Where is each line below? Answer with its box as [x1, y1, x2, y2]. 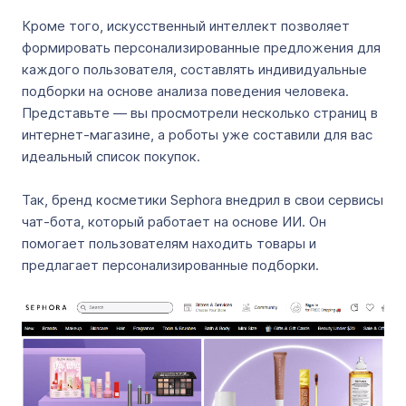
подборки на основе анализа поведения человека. [22, 82, 349, 100]
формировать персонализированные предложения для [22, 39, 381, 56]
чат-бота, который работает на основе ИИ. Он [22, 213, 326, 230]
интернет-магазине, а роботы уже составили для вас [22, 126, 372, 143]
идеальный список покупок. [22, 148, 208, 165]
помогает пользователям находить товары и [22, 235, 316, 252]
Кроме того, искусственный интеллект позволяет [22, 17, 350, 34]
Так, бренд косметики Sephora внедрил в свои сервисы [22, 191, 383, 208]
